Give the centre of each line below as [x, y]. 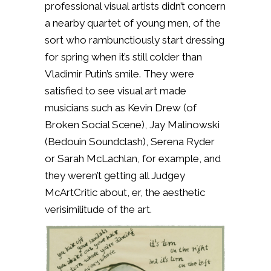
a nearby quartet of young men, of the [133, 23]
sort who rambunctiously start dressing [135, 40]
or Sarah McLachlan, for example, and [133, 158]
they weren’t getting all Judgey [115, 175]
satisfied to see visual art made [116, 91]
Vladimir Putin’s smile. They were [119, 74]
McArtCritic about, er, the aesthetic [125, 192]
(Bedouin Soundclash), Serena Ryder [130, 142]
